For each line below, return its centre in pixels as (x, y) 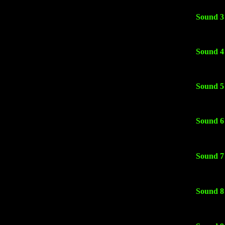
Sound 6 (210, 121)
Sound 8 (210, 191)
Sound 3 (210, 17)
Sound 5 (210, 86)
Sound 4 (210, 51)
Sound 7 (210, 156)
